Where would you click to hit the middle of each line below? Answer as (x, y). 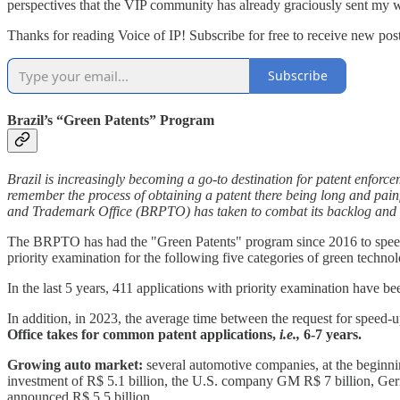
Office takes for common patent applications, (143, 335)
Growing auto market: (77, 365)
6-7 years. (331, 335)
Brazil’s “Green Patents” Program (112, 120)
